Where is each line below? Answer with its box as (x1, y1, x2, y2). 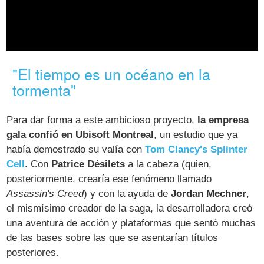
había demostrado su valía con (6, 144, 146, 156)
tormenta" (12, 79, 77, 101)
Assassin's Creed (6, 188, 84, 200)
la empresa (197, 114, 249, 126)
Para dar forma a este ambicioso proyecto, (6, 114, 198, 126)
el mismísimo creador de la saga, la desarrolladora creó (6, 203, 253, 214)
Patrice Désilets (51, 159, 126, 170)
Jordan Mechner (171, 188, 247, 200)
